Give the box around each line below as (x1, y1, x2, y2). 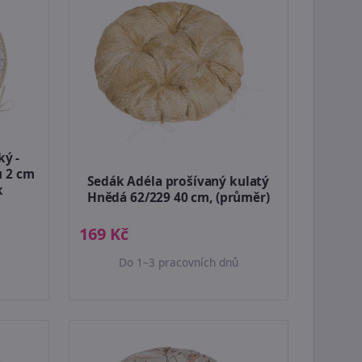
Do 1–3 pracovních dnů (118, 255, 238, 271)
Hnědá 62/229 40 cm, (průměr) (86, 189, 270, 207)
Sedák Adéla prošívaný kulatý (87, 173, 270, 191)
